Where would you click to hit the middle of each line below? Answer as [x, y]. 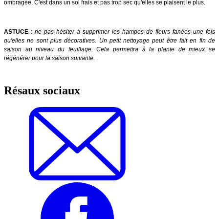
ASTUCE [17, 32]
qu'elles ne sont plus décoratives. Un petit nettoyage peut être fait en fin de [109, 40]
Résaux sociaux [42, 90]
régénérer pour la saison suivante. [49, 58]
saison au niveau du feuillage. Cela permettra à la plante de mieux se [109, 49]
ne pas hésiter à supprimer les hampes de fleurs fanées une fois [124, 32]
